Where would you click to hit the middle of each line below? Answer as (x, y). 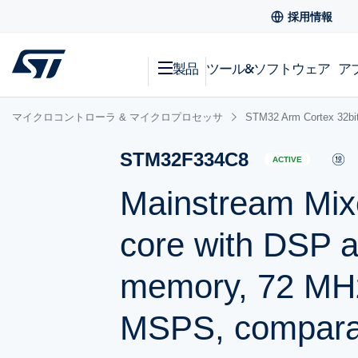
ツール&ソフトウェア (268, 68)
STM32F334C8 (185, 159)
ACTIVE (288, 160)
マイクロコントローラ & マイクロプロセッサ (117, 117)
